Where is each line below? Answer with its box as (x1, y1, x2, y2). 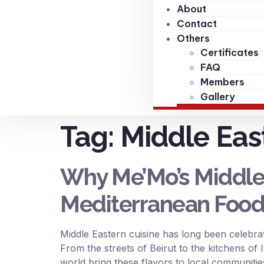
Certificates (200, 47, 259, 58)
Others (176, 32, 210, 44)
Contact (176, 18, 217, 29)
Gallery (200, 91, 235, 103)
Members (200, 76, 245, 88)
